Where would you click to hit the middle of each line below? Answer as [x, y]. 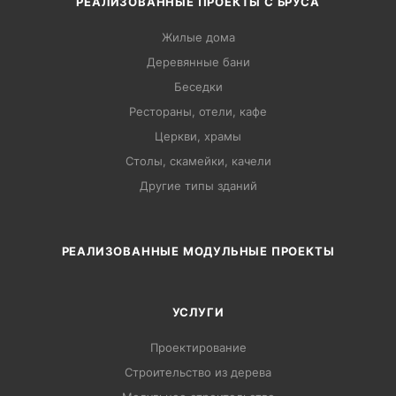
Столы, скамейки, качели [198, 161]
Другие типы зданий [198, 186]
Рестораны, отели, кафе [198, 112]
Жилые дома [198, 38]
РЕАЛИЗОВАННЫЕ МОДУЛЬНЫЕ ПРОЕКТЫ [198, 251]
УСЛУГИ [198, 312]
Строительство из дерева [198, 373]
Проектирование [198, 348]
